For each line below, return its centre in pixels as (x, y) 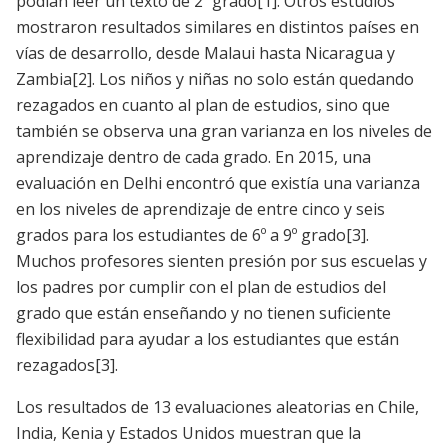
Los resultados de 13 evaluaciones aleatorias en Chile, (217, 407)
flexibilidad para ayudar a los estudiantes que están (207, 339)
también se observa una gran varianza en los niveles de (224, 131)
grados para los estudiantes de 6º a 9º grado (181, 235)
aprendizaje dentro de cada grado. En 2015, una (193, 157)
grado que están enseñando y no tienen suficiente (203, 313)
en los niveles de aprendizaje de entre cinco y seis (200, 209)
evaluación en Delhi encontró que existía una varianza (218, 183)
